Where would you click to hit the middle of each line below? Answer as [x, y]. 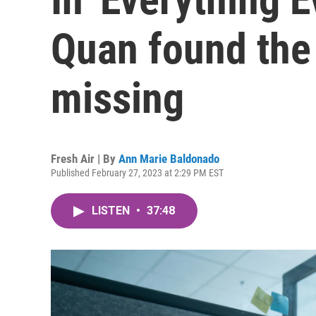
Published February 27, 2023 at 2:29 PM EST [137, 173]
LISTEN [112, 211]
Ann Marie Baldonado [169, 159]
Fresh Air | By [85, 159]
